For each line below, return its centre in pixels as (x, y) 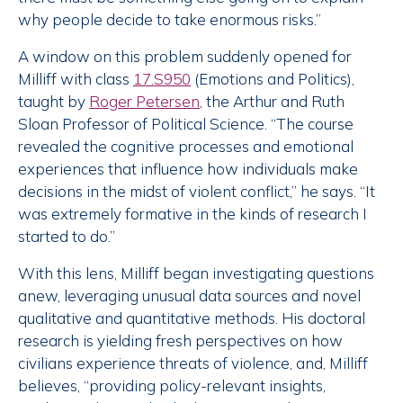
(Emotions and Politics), (273, 79)
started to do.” (67, 237)
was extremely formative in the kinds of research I (193, 214)
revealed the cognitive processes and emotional (186, 147)
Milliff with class (76, 79)
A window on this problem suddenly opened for (185, 57)
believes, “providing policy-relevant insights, (172, 386)
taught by (54, 102)
